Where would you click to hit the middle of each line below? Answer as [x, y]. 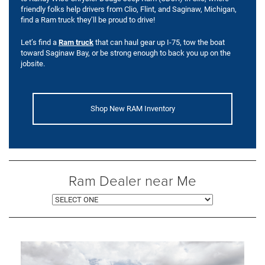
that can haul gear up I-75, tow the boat [159, 43]
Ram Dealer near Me [132, 180]
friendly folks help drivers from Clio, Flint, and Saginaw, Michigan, [129, 9]
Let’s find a [40, 43]
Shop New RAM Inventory [132, 109]
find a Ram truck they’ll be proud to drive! [88, 20]
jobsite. [33, 64]
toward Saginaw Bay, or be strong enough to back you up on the [126, 53]
